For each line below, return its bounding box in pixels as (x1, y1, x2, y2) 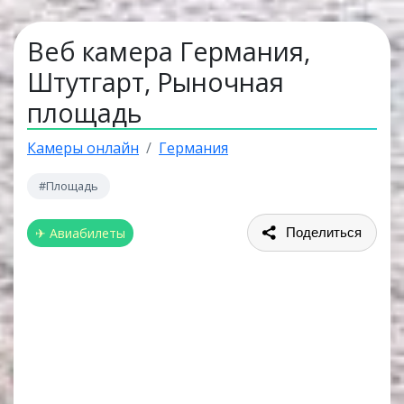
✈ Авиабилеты (35, 224, 125, 242)
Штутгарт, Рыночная (27, 64, 284, 99)
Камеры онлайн (27, 138, 139, 158)
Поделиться (286, 225, 362, 240)
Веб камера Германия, (27, 33, 310, 69)
